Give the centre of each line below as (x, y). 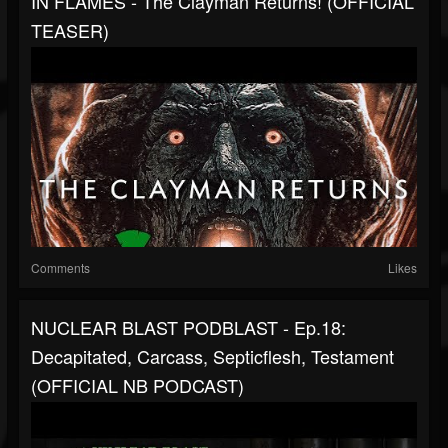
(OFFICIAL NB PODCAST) (137, 385)
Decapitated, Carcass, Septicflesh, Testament (212, 356)
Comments (60, 268)
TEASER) (70, 30)
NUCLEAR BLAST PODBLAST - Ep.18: (188, 327)
